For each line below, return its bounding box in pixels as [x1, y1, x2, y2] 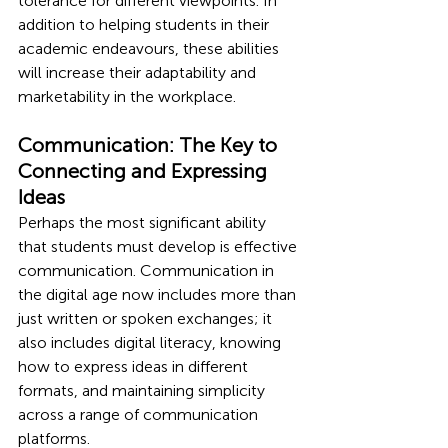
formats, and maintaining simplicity [18, 381, 269, 400]
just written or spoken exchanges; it [18, 309, 276, 328]
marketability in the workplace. [18, 87, 236, 106]
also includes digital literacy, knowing [18, 333, 285, 352]
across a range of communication [18, 405, 262, 424]
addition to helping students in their [18, 15, 273, 34]
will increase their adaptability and [18, 63, 260, 82]
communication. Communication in [18, 261, 278, 280]
